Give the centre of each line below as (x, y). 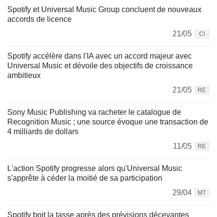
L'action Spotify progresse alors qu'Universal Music (95, 169)
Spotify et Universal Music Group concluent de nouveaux (104, 10)
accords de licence (39, 19)
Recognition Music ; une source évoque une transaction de (108, 122)
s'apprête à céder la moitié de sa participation (85, 178)
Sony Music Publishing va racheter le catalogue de (94, 112)
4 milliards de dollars (43, 132)
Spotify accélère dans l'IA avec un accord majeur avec (100, 56)
